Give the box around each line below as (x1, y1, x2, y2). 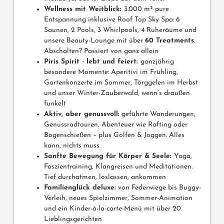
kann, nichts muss (44, 142, 99, 150)
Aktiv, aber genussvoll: (44, 110, 119, 118)
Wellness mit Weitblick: (44, 5, 124, 13)
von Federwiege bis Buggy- (116, 184, 201, 192)
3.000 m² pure (124, 5, 169, 13)
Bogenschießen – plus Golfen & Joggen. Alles (44, 131, 184, 139)
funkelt (44, 100, 66, 108)
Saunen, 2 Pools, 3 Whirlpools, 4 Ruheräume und (44, 26, 196, 34)
